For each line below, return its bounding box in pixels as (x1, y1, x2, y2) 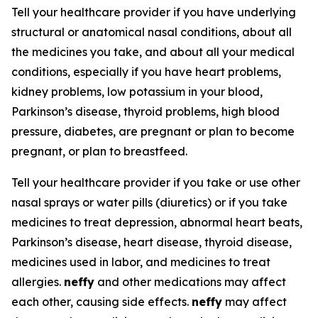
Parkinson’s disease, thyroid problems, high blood (11, 104, 280, 119)
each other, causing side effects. (11, 295, 192, 309)
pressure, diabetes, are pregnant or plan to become (11, 124, 295, 138)
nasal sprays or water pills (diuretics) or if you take (11, 195, 287, 209)
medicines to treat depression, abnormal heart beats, (11, 215, 302, 229)
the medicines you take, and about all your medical (11, 45, 295, 59)
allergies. (11, 275, 64, 289)
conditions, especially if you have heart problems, (11, 65, 281, 79)
